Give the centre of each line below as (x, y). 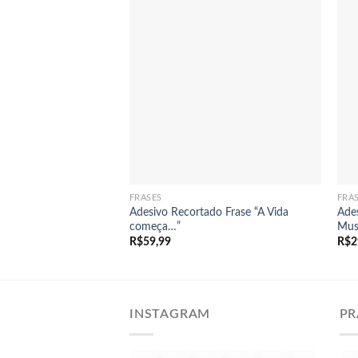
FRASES (146, 198)
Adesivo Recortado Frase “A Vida (209, 212)
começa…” (155, 226)
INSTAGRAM (170, 314)
